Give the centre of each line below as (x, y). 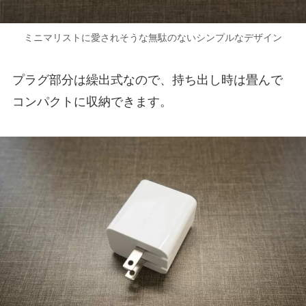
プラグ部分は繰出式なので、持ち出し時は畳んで (147, 80)
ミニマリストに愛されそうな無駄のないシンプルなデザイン (153, 37)
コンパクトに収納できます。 (92, 101)
